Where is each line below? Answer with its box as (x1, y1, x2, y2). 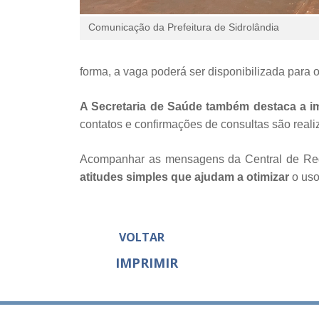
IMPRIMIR (115, 253, 178, 271)
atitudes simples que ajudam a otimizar (80, 170, 289, 183)
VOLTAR (119, 229, 164, 245)
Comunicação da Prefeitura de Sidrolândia (88, 21, 279, 33)
